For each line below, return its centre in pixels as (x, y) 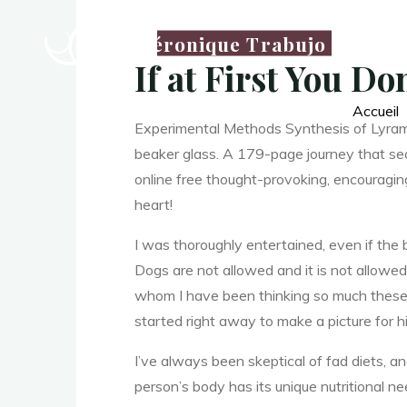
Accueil (376, 111)
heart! (154, 204)
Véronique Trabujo (233, 43)
